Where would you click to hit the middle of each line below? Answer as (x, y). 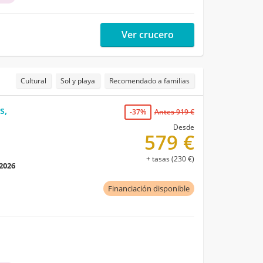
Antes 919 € (174, 112)
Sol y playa (78, 81)
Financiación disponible (149, 189)
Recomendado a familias (149, 81)
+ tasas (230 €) (170, 159)
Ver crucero (147, 35)
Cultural (33, 81)
